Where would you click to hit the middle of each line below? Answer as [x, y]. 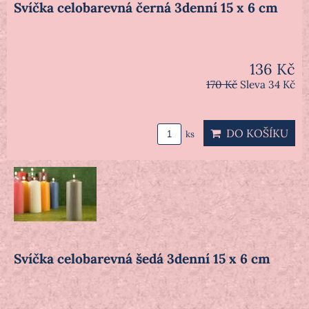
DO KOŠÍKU [255, 133]
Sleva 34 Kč [268, 85]
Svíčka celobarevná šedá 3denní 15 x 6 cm [142, 259]
